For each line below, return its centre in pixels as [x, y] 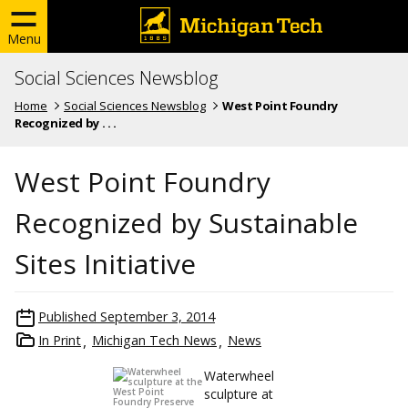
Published [67, 316]
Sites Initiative [105, 263]
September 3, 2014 [158, 316]
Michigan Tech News [154, 340]
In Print [60, 340]
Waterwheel [239, 375]
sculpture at [239, 393]
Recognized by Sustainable [186, 222]
